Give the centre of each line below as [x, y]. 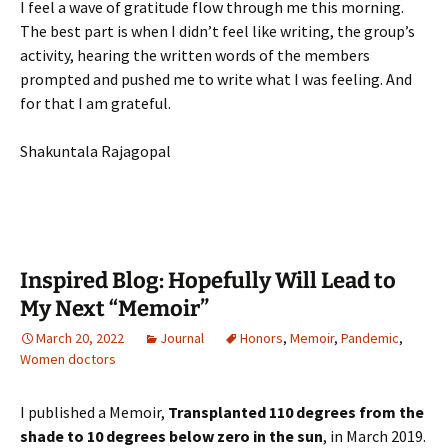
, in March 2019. [374, 436]
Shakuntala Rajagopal [95, 151]
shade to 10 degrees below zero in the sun [171, 436]
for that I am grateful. [95, 103]
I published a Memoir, [94, 412]
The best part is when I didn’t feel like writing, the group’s [217, 31]
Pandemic [370, 338]
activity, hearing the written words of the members [195, 55]
